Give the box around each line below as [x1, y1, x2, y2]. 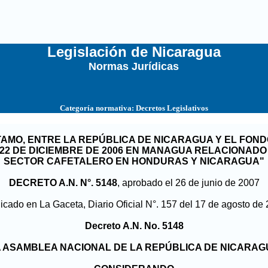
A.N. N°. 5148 [58, 178, 117, 188]
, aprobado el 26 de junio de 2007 [117, 178, 260, 188]
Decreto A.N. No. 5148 [84, 221, 184, 231]
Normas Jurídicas [89, 60, 179, 72]
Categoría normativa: [59, 103, 136, 112]
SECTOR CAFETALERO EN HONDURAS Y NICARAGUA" [4, 156, 264, 166]
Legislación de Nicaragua [47, 44, 221, 60]
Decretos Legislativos [135, 103, 208, 112]
